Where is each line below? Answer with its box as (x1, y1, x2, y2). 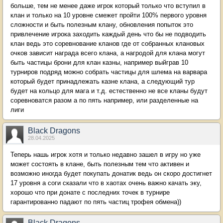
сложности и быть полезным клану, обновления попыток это (10, 20, 193, 28)
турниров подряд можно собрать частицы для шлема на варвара (10, 68, 207, 76)
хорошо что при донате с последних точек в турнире (10, 188, 170, 196)
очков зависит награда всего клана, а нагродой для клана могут (10, 49, 205, 57)
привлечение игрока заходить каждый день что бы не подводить (10, 30, 206, 38)
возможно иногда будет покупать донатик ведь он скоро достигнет (10, 169, 212, 177)
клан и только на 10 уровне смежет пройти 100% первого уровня (10, 11, 207, 19)
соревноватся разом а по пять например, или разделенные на (10, 96, 198, 104)
